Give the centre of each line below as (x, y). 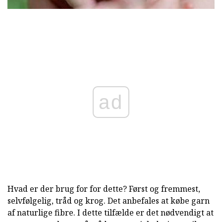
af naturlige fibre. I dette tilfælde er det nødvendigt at (111, 212)
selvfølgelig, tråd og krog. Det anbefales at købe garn (109, 200)
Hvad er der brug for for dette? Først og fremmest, (104, 189)
